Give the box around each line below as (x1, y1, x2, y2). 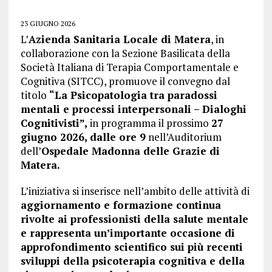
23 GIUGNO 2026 (20, 19, 75, 28)
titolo (20, 88, 49, 102)
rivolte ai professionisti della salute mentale (20, 212, 248, 226)
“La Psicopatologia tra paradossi (49, 88, 217, 102)
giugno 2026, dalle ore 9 (20, 130, 146, 144)
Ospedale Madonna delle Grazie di (41, 144, 220, 158)
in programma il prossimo (87, 116, 211, 130)
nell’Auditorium (145, 130, 222, 144)
